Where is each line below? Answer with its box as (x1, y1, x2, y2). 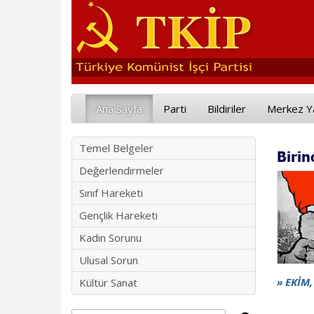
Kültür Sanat (79, 275, 137, 289)
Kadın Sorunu (79, 231, 142, 245)
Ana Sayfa (96, 102, 142, 116)
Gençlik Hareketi (79, 208, 158, 222)
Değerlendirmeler (79, 163, 164, 177)
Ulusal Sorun (79, 253, 138, 267)
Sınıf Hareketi (79, 186, 143, 200)
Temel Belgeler (79, 141, 153, 155)
